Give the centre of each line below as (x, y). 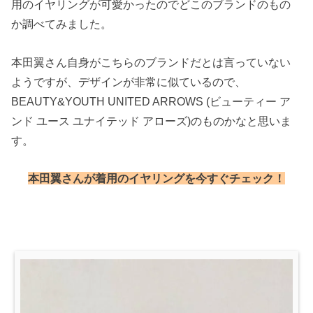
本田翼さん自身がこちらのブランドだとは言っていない (151, 62)
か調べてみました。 (62, 24)
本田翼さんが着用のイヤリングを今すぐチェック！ (156, 179)
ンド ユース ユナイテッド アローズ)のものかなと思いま (152, 121)
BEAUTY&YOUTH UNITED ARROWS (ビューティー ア (151, 101)
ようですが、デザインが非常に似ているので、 (129, 81)
